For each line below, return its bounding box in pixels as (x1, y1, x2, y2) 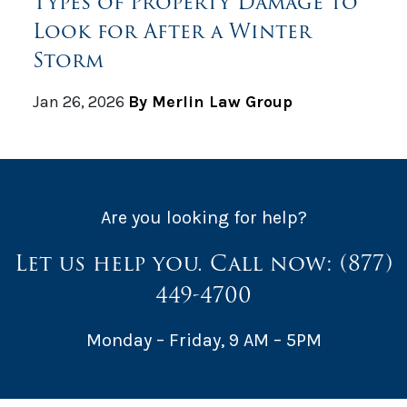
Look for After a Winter (33, 15, 312, 46)
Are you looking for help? (100, 206, 307, 228)
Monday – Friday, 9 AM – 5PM (85, 329, 322, 351)
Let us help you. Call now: (15, 245, 340, 280)
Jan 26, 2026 (33, 91, 124, 112)
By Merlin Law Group (128, 91, 293, 112)
